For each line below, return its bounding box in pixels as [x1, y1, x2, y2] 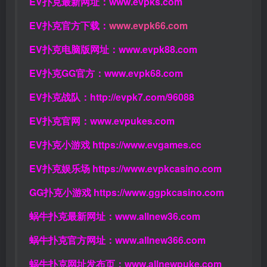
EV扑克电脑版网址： [29, 42, 119, 57]
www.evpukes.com [90, 114, 175, 128]
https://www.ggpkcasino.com [94, 185, 224, 200]
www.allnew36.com [115, 209, 200, 223]
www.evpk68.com [104, 66, 183, 80]
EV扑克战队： [29, 90, 90, 104]
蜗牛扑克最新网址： [29, 209, 115, 223]
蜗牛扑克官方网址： [29, 233, 115, 247]
